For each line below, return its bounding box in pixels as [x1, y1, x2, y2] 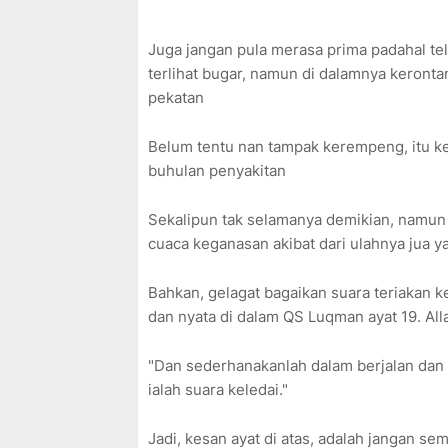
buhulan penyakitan [148, 161, 290, 181]
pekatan [148, 88, 208, 108]
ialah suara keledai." [148, 380, 296, 400]
